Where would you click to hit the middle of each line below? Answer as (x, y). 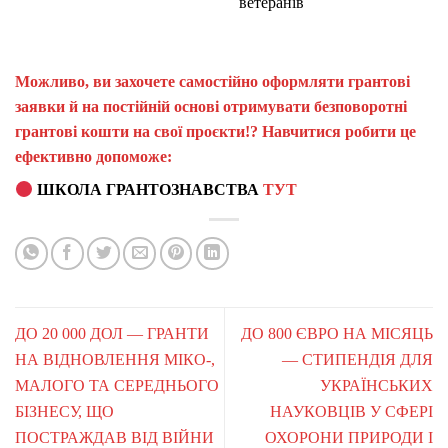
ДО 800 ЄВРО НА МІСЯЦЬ (337, 333)
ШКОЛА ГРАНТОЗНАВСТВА (148, 190)
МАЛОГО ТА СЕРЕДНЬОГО (117, 385)
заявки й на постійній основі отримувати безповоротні (211, 107)
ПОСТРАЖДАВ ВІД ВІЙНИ (114, 437)
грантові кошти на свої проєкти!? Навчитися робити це (215, 132)
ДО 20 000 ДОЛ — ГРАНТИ (112, 333)
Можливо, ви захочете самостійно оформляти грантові (212, 82)
